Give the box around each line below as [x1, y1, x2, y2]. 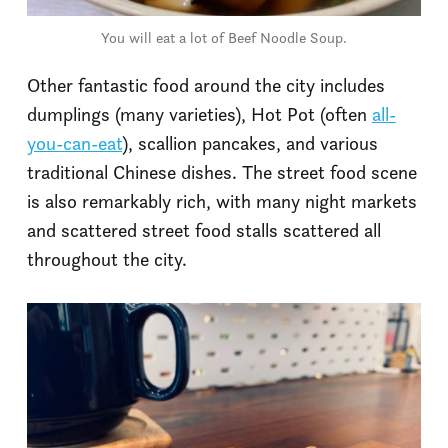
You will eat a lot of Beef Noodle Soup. [101, 28, 347, 48]
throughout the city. [27, 247, 187, 273]
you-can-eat [27, 131, 122, 157]
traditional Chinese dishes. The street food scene [27, 160, 417, 186]
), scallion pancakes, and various [122, 131, 378, 157]
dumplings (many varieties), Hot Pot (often [27, 102, 372, 128]
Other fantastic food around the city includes [27, 73, 385, 99]
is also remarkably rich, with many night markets [27, 189, 417, 215]
